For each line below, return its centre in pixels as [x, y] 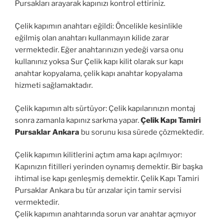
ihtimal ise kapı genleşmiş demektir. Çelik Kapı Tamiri [107, 179]
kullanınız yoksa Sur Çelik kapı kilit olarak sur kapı [99, 62]
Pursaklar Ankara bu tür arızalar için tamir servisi [98, 191]
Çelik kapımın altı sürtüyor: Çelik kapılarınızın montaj [105, 108]
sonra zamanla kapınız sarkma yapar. [78, 120]
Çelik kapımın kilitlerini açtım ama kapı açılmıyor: [98, 155]
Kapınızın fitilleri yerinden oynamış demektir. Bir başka [109, 167]
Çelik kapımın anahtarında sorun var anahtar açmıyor [106, 214]
